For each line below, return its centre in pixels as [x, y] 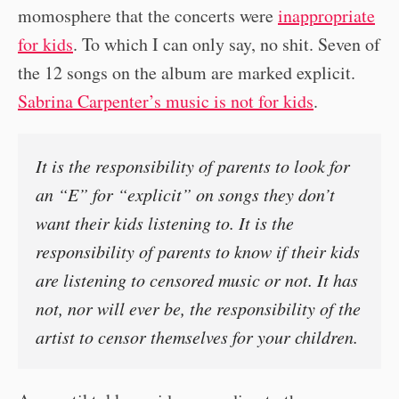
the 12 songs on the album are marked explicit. [187, 73]
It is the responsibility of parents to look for [193, 166]
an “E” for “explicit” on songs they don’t [185, 195]
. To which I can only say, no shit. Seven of [227, 45]
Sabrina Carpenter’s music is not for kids [166, 102]
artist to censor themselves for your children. [197, 337]
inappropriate [326, 16]
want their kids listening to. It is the [165, 223]
